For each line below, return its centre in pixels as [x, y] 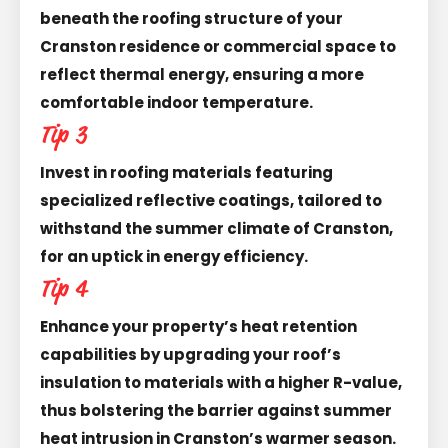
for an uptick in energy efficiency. [174, 256]
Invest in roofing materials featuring [186, 172]
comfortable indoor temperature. [176, 102]
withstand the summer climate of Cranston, [216, 228]
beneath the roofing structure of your [191, 18]
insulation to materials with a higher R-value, [221, 382]
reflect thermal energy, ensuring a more [202, 74]
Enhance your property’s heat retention [198, 326]
